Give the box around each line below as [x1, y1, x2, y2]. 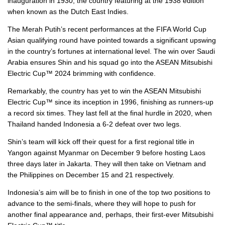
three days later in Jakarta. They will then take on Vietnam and [8, 159, 206, 168]
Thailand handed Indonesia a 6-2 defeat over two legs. [8, 120, 181, 128]
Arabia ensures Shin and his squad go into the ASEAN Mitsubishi [8, 58, 212, 66]
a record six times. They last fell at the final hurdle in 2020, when [8, 108, 212, 117]
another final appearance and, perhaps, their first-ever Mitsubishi [8, 210, 213, 218]
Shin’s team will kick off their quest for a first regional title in [8, 137, 194, 146]
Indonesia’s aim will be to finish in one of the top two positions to [8, 188, 210, 196]
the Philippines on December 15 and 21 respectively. [8, 170, 174, 179]
